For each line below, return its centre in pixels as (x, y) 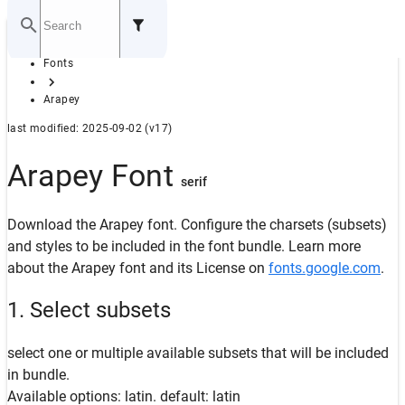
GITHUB (66, 83)
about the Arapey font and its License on (138, 268)
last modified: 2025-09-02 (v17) (90, 128)
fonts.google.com (325, 268)
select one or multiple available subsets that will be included (198, 353)
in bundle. (38, 375)
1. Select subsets (89, 311)
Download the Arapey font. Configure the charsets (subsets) (197, 224)
